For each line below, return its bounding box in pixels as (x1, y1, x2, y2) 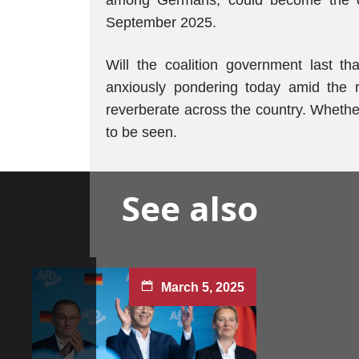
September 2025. (106, 14, 216, 30)
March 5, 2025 (161, 280, 244, 294)
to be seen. (106, 124, 177, 140)
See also (122, 185, 258, 231)
